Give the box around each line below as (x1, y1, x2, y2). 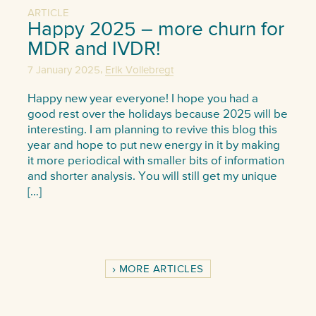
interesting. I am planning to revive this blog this (27, 123, 277, 136)
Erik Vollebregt (104, 65, 174, 76)
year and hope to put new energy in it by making (27, 139, 280, 152)
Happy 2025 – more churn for (27, 20, 284, 40)
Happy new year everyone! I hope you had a (27, 92, 258, 105)
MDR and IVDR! (27, 39, 160, 60)
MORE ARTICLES (119, 264, 204, 275)
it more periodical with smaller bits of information (27, 154, 284, 167)
